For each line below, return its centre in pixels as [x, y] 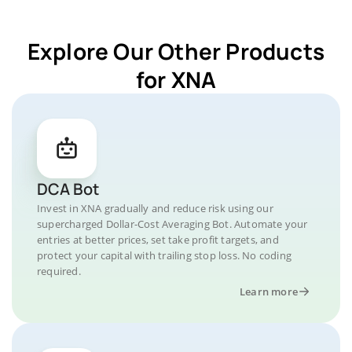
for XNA [176, 79]
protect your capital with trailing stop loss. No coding [165, 255]
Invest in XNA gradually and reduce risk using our [155, 208]
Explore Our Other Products [176, 51]
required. [59, 271]
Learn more [269, 291]
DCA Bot [68, 189]
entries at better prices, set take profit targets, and [158, 240]
